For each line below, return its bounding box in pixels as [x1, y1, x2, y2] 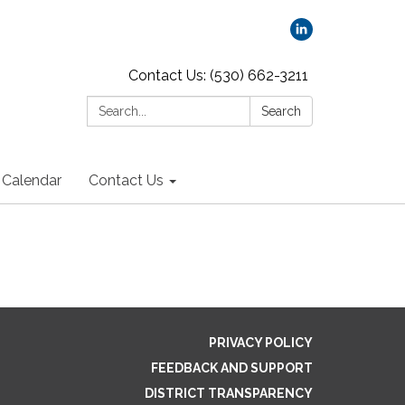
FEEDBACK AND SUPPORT [151, 360, 313, 375]
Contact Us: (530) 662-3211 [128, 67, 308, 84]
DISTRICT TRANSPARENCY [145, 385, 313, 400]
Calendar [2, 172, 61, 189]
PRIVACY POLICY [209, 334, 313, 350]
